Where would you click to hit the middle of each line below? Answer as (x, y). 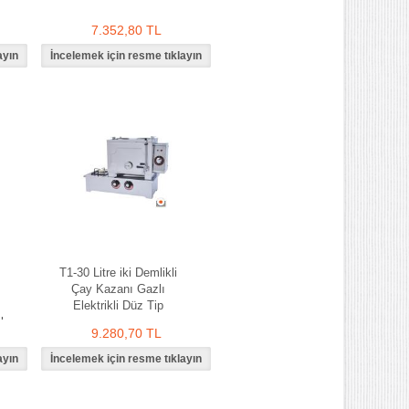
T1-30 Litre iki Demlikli (118, 273)
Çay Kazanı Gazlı (118, 289)
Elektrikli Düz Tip (118, 305)
